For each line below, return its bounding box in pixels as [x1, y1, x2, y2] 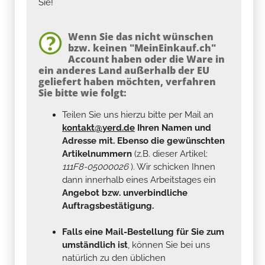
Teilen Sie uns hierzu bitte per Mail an [62, 109, 214, 120]
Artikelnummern [62, 148, 132, 159]
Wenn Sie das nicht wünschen [68, 30, 214, 43]
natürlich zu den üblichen [62, 252, 166, 263]
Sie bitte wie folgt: [38, 86, 127, 99]
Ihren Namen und [135, 122, 211, 133]
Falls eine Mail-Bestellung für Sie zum [62, 226, 224, 237]
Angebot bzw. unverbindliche [62, 187, 188, 198]
